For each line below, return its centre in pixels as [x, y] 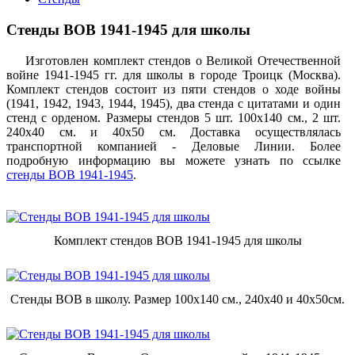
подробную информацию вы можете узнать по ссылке [174, 160]
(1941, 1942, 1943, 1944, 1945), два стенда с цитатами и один [174, 103]
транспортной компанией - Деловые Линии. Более [174, 146]
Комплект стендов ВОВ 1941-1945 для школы [177, 240]
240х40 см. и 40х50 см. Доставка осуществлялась [174, 132]
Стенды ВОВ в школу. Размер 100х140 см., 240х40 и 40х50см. [177, 299]
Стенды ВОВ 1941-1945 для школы [128, 30]
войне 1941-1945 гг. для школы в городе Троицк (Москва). [174, 74]
